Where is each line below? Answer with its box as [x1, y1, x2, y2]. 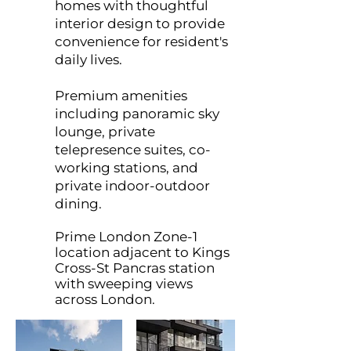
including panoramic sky [55, 106, 219, 121]
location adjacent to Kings [55, 244, 230, 260]
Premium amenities [55, 88, 187, 103]
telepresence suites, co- [55, 142, 211, 157]
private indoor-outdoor [55, 178, 210, 194]
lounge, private [55, 124, 155, 139]
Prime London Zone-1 [55, 229, 197, 244]
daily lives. [55, 52, 122, 67]
